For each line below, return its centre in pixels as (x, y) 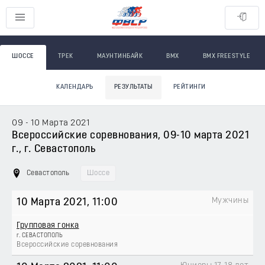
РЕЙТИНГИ (189, 87)
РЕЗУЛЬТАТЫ (133, 87)
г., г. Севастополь (54, 149)
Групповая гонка (48, 226)
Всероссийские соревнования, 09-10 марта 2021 (130, 136)
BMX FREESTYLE (226, 56)
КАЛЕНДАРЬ (75, 87)
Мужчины (230, 201)
